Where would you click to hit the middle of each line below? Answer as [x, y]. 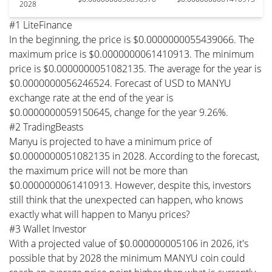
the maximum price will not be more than [98, 170]
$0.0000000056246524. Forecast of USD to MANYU [120, 83]
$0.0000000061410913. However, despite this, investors [130, 185]
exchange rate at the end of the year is [91, 97]
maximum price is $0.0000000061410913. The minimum [131, 54]
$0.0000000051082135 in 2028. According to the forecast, [134, 156]
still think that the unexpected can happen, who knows [126, 199]
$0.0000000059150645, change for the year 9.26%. [119, 112]
